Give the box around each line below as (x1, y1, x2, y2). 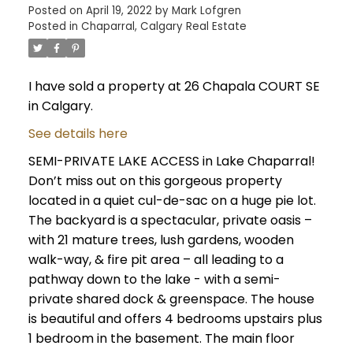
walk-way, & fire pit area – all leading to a (28, 251, 284, 269)
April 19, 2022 (85, 3, 152, 19)
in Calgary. (28, 97, 93, 116)
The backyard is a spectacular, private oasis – (28, 211, 312, 230)
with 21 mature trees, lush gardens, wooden (28, 231, 294, 250)
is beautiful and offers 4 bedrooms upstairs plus (28, 310, 322, 329)
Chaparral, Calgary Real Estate (80, 19, 247, 35)
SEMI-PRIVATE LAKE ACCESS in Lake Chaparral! (28, 152, 315, 171)
